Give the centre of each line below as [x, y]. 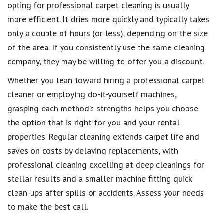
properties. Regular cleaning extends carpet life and [103, 136]
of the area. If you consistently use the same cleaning [106, 47]
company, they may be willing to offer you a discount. [106, 61]
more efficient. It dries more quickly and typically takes [108, 19]
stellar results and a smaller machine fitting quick [100, 178]
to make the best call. [48, 206]
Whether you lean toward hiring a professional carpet [106, 80]
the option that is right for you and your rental [93, 122]
